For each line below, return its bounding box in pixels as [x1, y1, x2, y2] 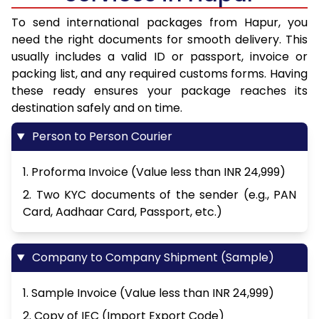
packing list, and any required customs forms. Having [11, 66, 308, 83]
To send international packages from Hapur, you [11, 14, 308, 31]
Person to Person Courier [28, 128, 172, 145]
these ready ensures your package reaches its [11, 83, 308, 100]
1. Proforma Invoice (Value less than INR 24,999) [23, 164, 286, 181]
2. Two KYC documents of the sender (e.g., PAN [23, 187, 296, 204]
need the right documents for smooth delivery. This [11, 31, 308, 48]
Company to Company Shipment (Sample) [28, 249, 274, 266]
